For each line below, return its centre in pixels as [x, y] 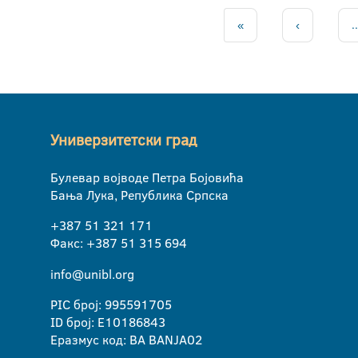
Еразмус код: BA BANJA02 [126, 340]
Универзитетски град [123, 141]
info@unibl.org [92, 274]
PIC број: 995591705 [111, 305]
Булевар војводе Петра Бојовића [147, 178]
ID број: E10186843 [108, 322]
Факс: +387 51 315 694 [119, 243]
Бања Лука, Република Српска [139, 195]
